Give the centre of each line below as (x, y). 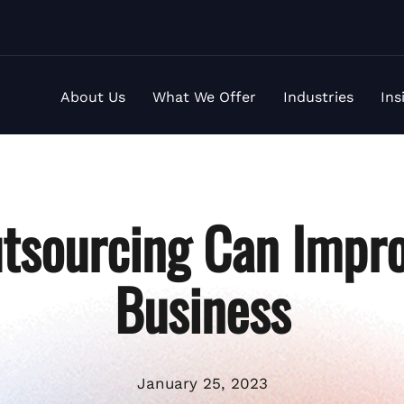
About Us (93, 96)
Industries (318, 96)
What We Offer (204, 96)
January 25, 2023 (202, 383)
